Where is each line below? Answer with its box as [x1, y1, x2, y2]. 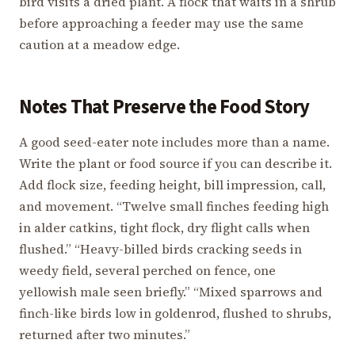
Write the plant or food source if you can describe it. [19, 154, 332, 172]
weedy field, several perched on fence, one [19, 261, 276, 279]
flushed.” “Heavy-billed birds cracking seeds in [19, 239, 302, 258]
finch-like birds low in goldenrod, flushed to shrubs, [19, 303, 331, 322]
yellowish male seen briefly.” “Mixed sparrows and [19, 282, 323, 300]
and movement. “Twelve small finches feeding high [19, 197, 329, 215]
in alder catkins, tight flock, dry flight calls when [19, 218, 310, 236]
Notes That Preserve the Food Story [19, 94, 310, 122]
